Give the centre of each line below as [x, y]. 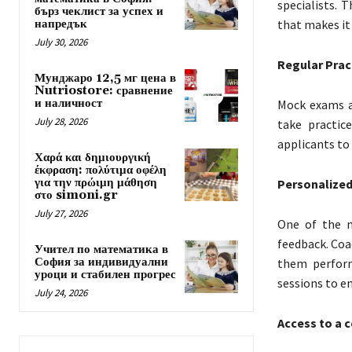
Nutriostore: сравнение [104, 91]
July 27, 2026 [61, 214]
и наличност [68, 104]
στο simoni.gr [76, 196]
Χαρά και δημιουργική [93, 158]
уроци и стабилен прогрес [105, 275]
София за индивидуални [101, 262]
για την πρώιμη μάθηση [96, 183]
